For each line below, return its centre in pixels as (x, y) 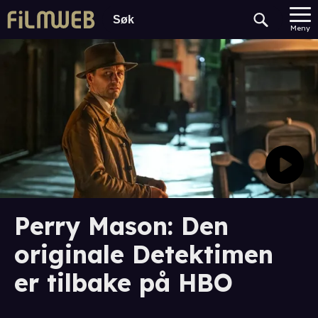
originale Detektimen (144, 254)
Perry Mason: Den (121, 226)
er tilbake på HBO (124, 283)
